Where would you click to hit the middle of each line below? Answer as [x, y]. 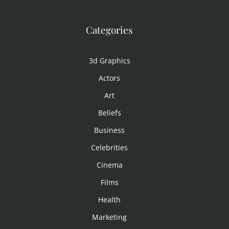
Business [109, 130]
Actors [109, 78]
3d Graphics [109, 60]
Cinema [109, 165]
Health [109, 199]
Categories [109, 29]
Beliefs [109, 112]
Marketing [109, 217]
